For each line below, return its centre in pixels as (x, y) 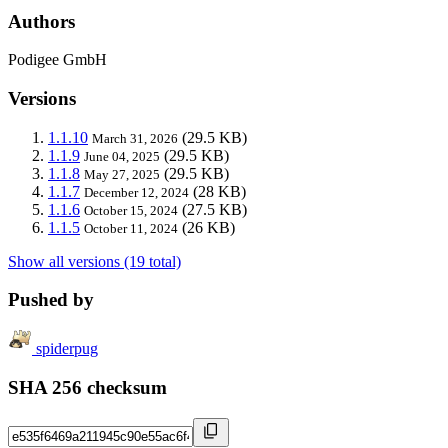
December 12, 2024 (136, 192)
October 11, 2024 (131, 228)
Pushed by (51, 300)
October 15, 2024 (131, 210)
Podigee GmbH (57, 60)
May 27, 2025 (122, 174)
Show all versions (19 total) (94, 261)
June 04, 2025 (122, 156)
